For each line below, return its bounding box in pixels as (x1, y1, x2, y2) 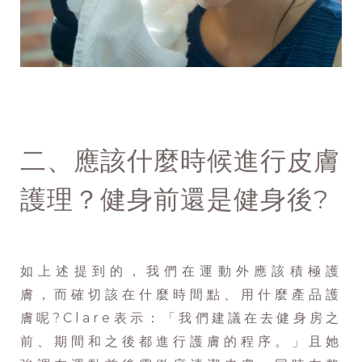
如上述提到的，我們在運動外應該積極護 (20, 263, 342, 280)
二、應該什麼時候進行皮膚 (20, 145, 340, 177)
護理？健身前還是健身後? (20, 183, 329, 216)
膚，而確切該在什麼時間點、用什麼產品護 (20, 287, 342, 303)
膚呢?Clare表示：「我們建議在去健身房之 (20, 310, 342, 326)
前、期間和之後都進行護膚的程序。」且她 (20, 334, 342, 350)
